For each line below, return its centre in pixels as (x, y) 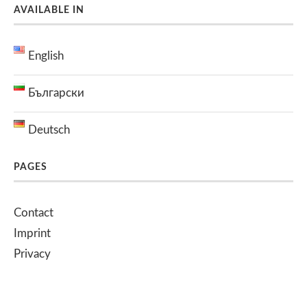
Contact (34, 213)
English (46, 56)
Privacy (32, 254)
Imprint (32, 234)
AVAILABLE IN (49, 11)
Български (57, 93)
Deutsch (49, 130)
